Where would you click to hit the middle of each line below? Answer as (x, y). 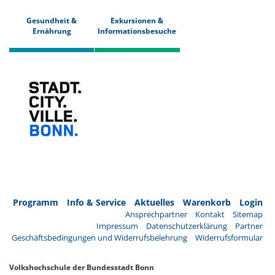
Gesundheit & (52, 21)
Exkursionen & (137, 21)
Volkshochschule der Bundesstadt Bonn (82, 268)
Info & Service (96, 203)
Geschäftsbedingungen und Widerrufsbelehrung (99, 238)
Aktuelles (154, 203)
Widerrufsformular (229, 238)
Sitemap (248, 215)
